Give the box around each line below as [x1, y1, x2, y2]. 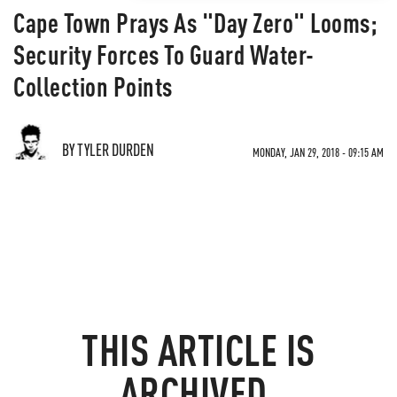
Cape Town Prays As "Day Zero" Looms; [13, 5, 378, 39]
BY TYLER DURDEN [62, 139, 154, 160]
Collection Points [13, 69, 173, 103]
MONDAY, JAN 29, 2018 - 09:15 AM [253, 144, 384, 160]
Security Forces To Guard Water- [13, 37, 315, 71]
